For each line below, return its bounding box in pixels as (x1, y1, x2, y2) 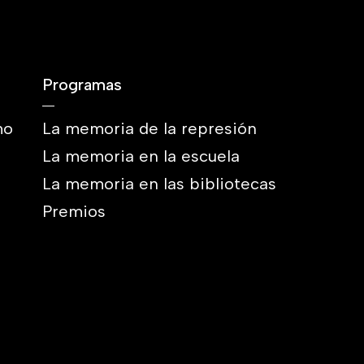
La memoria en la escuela (42, 146, 240, 166)
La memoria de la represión (42, 119, 257, 138)
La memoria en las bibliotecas (42, 174, 276, 193)
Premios (42, 201, 106, 221)
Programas (42, 75, 122, 94)
